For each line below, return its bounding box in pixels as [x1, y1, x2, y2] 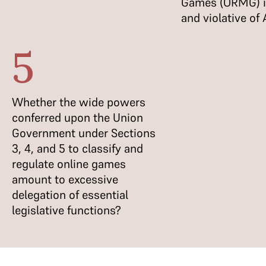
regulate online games [12, 156, 126, 172]
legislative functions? [12, 202, 121, 218]
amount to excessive [12, 172, 118, 187]
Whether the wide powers [12, 94, 145, 110]
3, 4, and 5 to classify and [12, 141, 143, 156]
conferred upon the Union [12, 110, 143, 125]
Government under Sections [12, 125, 156, 141]
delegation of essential [12, 187, 128, 202]
